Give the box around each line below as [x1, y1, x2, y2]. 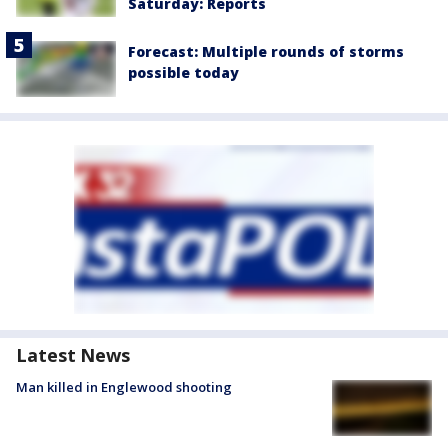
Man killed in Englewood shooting [16, 378, 232, 397]
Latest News [16, 343, 130, 368]
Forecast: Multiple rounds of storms [128, 42, 404, 62]
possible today [128, 63, 239, 83]
